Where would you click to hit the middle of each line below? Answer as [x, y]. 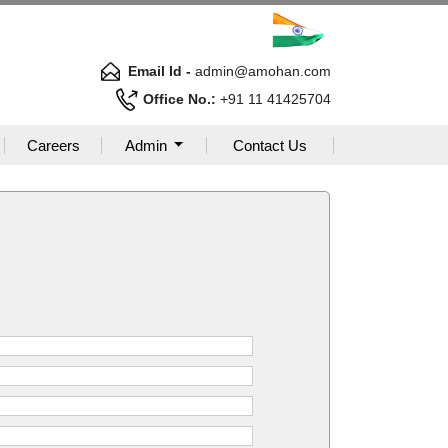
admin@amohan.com [261, 70]
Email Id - [159, 70]
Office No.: [179, 98]
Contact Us [270, 145]
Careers [53, 145]
